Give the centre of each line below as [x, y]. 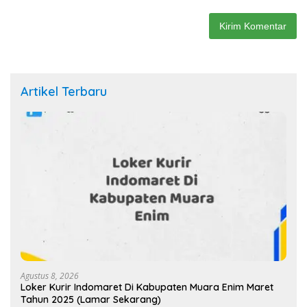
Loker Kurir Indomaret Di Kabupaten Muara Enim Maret [147, 287]
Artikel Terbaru [64, 92]
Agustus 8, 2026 [50, 276]
